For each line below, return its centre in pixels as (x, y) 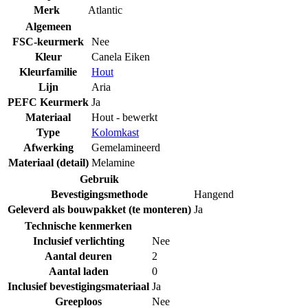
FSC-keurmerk (48, 41)
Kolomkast (115, 132)
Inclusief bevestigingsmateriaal (78, 286)
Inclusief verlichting (78, 241)
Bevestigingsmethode (99, 194)
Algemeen (48, 26)
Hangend (214, 194)
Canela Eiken (121, 56)
